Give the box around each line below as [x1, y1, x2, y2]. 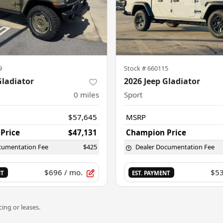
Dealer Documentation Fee [135, 142, 215, 152]
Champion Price [126, 127, 186, 138]
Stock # [124, 64, 147, 73]
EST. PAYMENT [132, 169, 171, 177]
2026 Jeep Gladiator [124, 76, 200, 87]
